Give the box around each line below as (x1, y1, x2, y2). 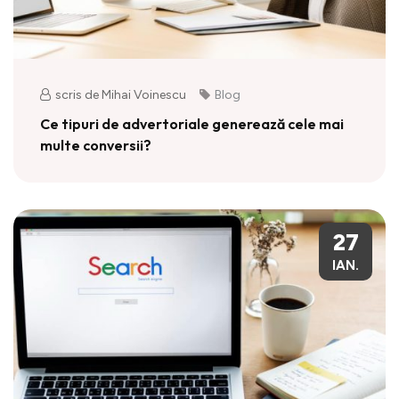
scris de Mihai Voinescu (55, 86, 186, 102)
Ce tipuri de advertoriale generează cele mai (40, 114, 344, 133)
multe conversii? (40, 135, 151, 154)
